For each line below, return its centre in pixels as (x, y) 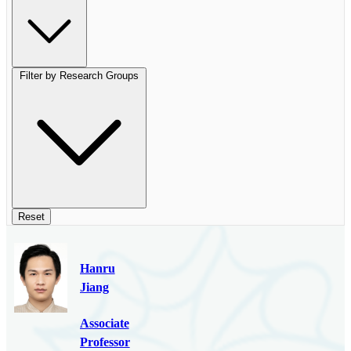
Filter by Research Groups (80, 76)
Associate (104, 323)
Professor (105, 342)
